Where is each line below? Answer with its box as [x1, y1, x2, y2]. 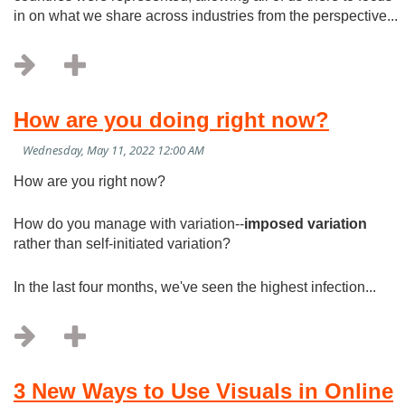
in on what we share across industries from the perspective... [14, 7, 398, 24]
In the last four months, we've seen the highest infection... [14, 278, 376, 295]
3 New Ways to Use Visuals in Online [14, 378, 393, 403]
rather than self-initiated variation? [14, 236, 231, 252]
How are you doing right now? [14, 107, 329, 132]
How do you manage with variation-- [14, 216, 244, 232]
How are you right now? [14, 173, 165, 189]
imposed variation [244, 216, 367, 232]
